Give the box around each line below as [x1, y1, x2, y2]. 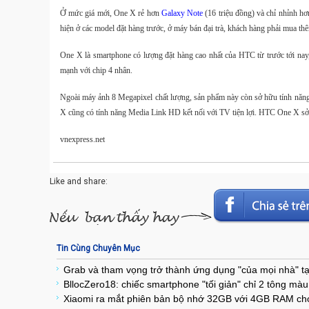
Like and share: [50, 177, 108, 186]
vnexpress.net [60, 134, 105, 144]
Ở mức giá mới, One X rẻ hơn [60, 8, 161, 18]
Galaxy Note [161, 8, 203, 18]
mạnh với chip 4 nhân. [60, 66, 132, 75]
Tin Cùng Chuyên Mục [57, 243, 140, 253]
